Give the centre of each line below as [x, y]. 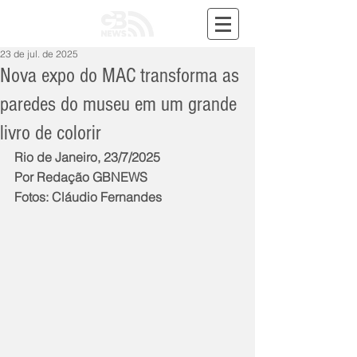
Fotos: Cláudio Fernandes [88, 197]
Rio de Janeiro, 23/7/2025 [87, 157]
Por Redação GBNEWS [81, 177]
